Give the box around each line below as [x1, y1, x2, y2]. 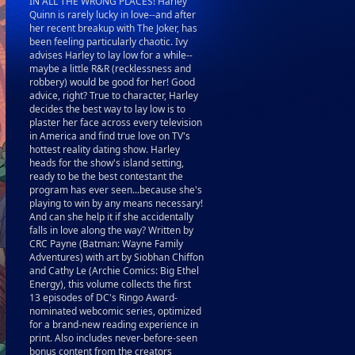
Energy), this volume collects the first [29, 277, 191, 291]
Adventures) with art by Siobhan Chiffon [29, 250, 204, 264]
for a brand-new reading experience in [29, 318, 198, 331]
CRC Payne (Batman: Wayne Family [29, 237, 183, 250]
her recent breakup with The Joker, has [29, 21, 197, 35]
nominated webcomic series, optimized [29, 304, 201, 318]
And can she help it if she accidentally [29, 210, 193, 223]
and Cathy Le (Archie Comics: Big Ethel [29, 264, 199, 277]
